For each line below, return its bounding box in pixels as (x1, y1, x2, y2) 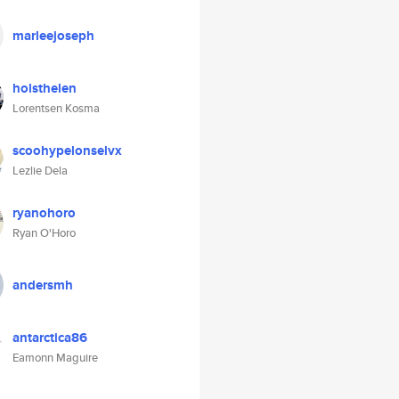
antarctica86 (12, 328, 87, 347)
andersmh (12, 275, 73, 295)
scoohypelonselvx (12, 141, 122, 160)
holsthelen (12, 78, 77, 98)
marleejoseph (12, 26, 94, 45)
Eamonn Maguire (12, 349, 98, 366)
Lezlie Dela (12, 162, 68, 179)
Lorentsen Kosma (12, 100, 100, 117)
